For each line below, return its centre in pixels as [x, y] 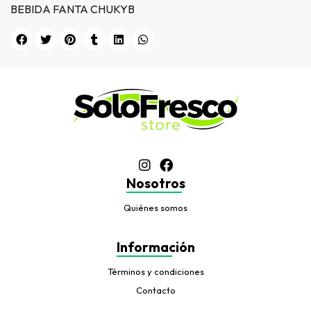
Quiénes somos [155, 208]
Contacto [155, 291]
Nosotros [155, 184]
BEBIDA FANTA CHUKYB [73, 9]
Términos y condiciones [155, 272]
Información [155, 247]
